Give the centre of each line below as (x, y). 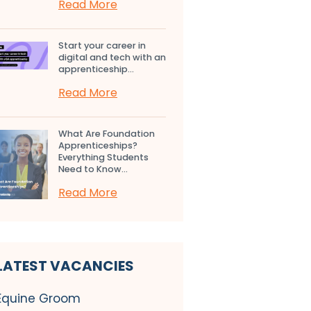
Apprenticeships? (98, 145)
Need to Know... (93, 169)
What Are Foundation (107, 133)
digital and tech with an (112, 57)
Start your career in (102, 45)
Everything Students (103, 157)
